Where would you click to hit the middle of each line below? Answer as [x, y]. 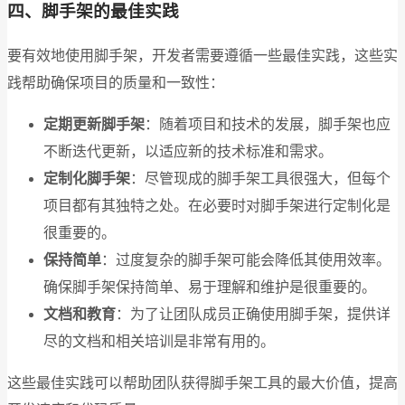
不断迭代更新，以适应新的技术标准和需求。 [188, 151]
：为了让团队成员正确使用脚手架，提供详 [253, 314]
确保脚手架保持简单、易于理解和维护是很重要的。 [210, 287]
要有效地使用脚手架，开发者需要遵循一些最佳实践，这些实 [202, 55]
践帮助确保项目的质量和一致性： [116, 82]
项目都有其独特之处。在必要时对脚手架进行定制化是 [217, 205]
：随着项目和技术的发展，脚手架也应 [268, 124]
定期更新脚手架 [94, 124]
